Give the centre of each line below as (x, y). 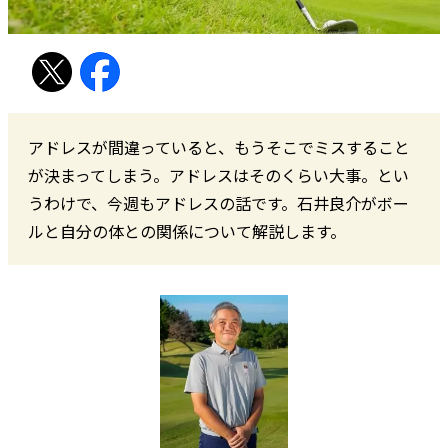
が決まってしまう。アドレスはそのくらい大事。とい (218, 174)
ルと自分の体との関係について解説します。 (187, 230)
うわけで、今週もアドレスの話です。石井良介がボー (218, 202)
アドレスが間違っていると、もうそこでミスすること (219, 146)
